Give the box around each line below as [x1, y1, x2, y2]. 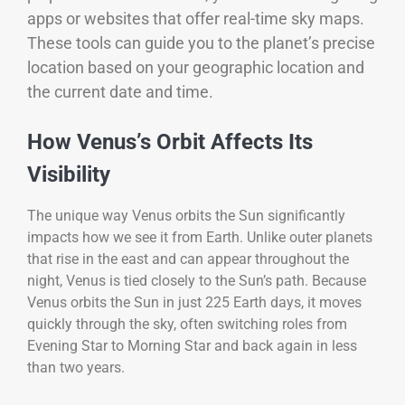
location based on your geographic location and [27, 57, 364, 77]
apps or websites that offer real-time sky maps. [27, 8, 364, 28]
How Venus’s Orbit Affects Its [27, 129, 313, 155]
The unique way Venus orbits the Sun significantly [27, 207, 345, 225]
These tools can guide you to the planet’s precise [27, 33, 375, 52]
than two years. [27, 359, 128, 377]
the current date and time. [27, 81, 213, 101]
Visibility [27, 162, 110, 188]
